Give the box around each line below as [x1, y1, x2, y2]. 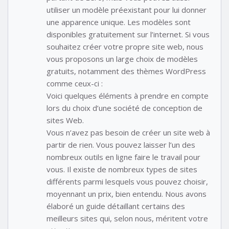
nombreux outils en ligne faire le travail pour [47, 151, 200, 162]
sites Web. [47, 114, 84, 125]
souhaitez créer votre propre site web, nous [47, 41, 203, 52]
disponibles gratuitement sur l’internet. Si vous [47, 29, 210, 39]
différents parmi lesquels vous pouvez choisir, [47, 176, 208, 187]
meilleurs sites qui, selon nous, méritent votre [47, 213, 208, 223]
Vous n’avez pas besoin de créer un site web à [47, 127, 210, 138]
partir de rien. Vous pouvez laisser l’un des [47, 139, 195, 150]
